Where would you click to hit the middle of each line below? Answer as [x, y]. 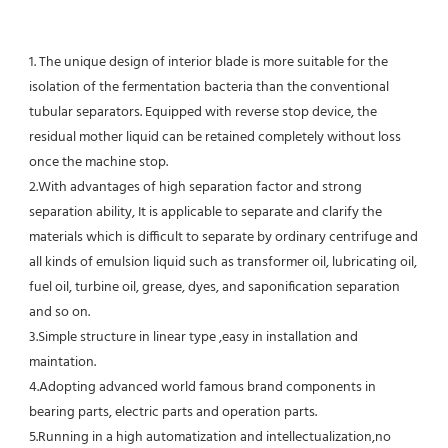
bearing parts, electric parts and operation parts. [174, 413]
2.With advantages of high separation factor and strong [195, 188]
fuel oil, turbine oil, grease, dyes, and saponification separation [214, 288]
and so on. [59, 313]
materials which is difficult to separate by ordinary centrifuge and [223, 238]
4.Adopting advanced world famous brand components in [202, 388]
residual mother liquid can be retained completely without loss [215, 138]
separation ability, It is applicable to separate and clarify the [205, 213]
